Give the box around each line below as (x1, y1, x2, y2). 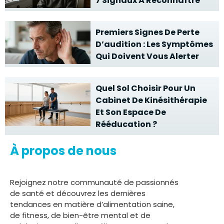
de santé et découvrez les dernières (10, 187, 145, 198)
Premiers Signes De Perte (95, 26, 200, 38)
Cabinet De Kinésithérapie (95, 94, 207, 106)
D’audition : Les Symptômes (95, 38, 213, 50)
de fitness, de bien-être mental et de (10, 209, 150, 220)
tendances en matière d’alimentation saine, (10, 198, 174, 209)
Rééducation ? (95, 118, 157, 130)
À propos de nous (10, 142, 116, 159)
